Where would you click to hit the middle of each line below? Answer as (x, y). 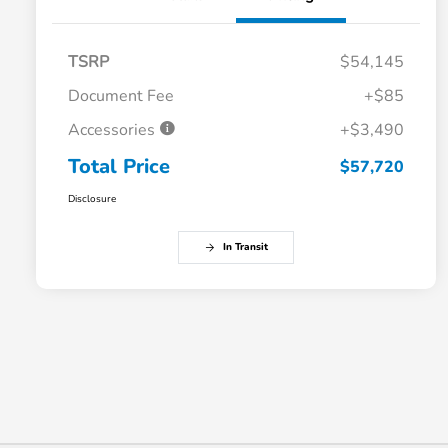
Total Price (119, 167)
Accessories (113, 130)
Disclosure (92, 199)
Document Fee (121, 96)
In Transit (245, 247)
